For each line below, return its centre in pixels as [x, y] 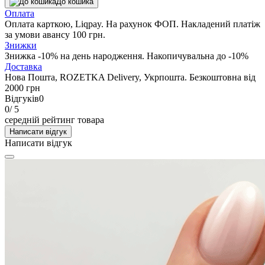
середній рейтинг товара [54, 119]
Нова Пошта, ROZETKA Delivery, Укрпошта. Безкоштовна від [130, 77]
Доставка [23, 66]
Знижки [21, 45]
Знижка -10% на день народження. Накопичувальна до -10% [127, 56]
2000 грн [22, 88]
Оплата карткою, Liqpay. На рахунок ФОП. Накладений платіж [132, 24]
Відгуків [22, 98]
